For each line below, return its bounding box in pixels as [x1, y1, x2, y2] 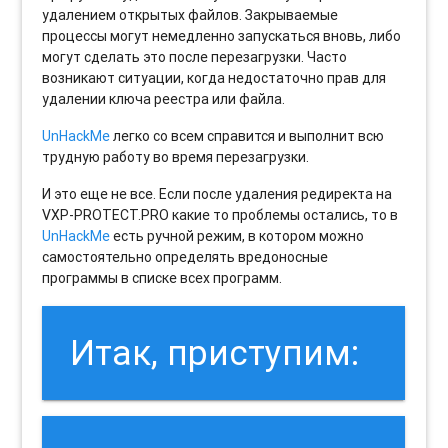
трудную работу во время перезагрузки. [42, 147, 310, 166]
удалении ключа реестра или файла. [42, 89, 286, 108]
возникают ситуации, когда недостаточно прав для [42, 68, 387, 87]
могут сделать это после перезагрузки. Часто [42, 47, 348, 66]
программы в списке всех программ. [42, 268, 283, 287]
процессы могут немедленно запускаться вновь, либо [42, 26, 402, 45]
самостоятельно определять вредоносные [42, 247, 329, 266]
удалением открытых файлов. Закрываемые [42, 5, 339, 24]
